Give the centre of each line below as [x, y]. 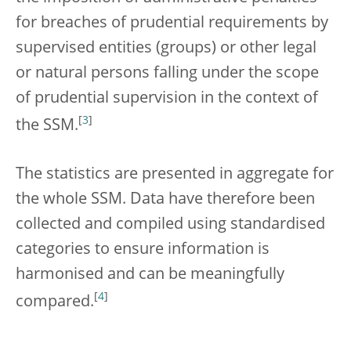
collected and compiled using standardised [170, 224]
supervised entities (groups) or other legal [166, 49]
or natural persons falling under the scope [167, 74]
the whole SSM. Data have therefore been [165, 199]
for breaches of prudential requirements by [172, 24]
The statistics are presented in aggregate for [175, 174]
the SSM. [47, 126]
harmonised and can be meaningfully [150, 275]
